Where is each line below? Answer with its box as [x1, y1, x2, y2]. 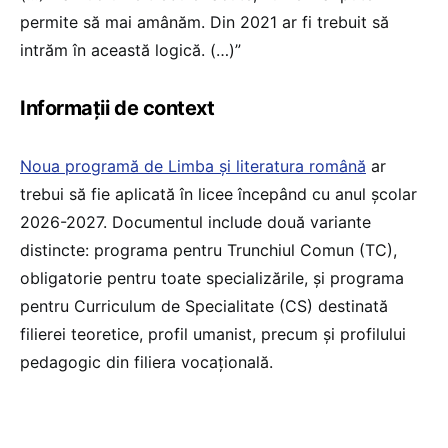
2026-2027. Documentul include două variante [20, 212, 371, 233]
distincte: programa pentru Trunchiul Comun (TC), [20, 240, 397, 261]
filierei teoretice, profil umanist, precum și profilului [20, 324, 406, 345]
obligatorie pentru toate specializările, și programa [20, 268, 404, 289]
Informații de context [20, 96, 215, 121]
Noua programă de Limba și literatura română [20, 156, 366, 177]
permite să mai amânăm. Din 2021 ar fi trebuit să [20, 12, 389, 33]
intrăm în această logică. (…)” [20, 40, 241, 61]
